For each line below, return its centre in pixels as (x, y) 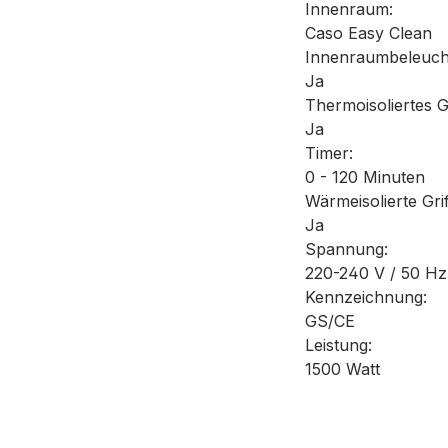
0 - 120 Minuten (365, 177)
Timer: (329, 153)
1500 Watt (342, 369)
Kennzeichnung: (366, 297)
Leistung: (338, 345)
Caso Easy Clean (368, 33)
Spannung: (346, 249)
